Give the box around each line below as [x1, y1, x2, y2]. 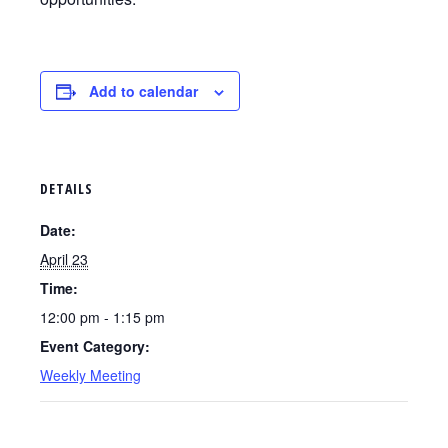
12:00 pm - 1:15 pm [40, 307, 165, 327]
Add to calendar [89, 81, 198, 101]
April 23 [40, 249, 88, 269]
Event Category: [40, 336, 150, 356]
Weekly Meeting [40, 365, 141, 385]
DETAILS [40, 179, 93, 198]
